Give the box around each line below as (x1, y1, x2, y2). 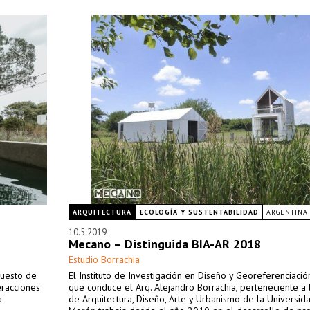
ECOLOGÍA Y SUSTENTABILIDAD (140, 208, 259, 217)
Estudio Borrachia (69, 253, 140, 266)
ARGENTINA (266, 208, 308, 217)
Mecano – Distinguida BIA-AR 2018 (69, 236, 261, 252)
